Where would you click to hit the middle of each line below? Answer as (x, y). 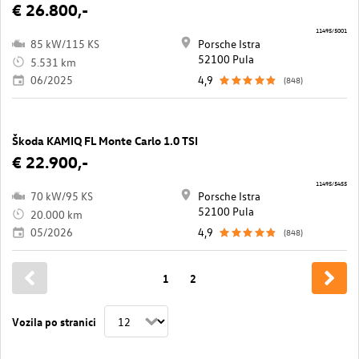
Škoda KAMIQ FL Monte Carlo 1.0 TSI (105, 141)
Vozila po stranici (54, 321)
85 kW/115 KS (65, 44)
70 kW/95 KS (62, 196)
